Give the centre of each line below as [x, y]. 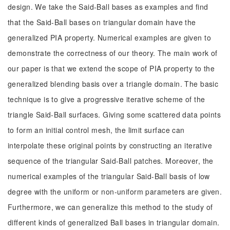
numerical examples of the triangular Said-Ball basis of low [109, 176]
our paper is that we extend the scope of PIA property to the [111, 68]
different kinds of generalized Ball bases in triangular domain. [114, 222]
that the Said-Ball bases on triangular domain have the [102, 22]
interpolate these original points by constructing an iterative [110, 145]
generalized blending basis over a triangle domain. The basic [113, 84]
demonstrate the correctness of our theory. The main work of [113, 53]
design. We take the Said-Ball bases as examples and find [108, 7]
